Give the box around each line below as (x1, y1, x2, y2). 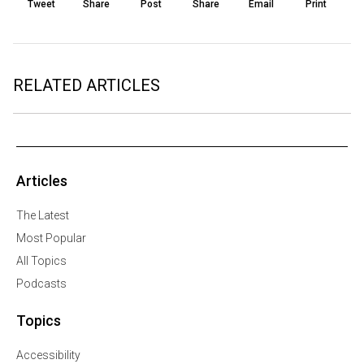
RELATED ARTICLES (13, 76, 160, 96)
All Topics (16, 254, 67, 268)
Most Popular (16, 232, 86, 245)
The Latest (16, 209, 69, 223)
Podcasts (16, 277, 67, 291)
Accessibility (16, 349, 80, 362)
